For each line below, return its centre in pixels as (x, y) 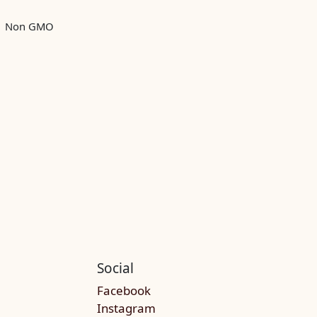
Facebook (123, 291)
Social (115, 268)
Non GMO (29, 26)
